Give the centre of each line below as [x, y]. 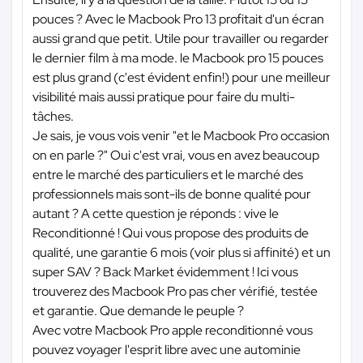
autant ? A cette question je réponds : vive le [156, 213]
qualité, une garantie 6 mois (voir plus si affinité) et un [181, 252]
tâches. [53, 116]
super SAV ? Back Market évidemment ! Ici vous [165, 271]
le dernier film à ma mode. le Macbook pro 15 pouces [178, 58]
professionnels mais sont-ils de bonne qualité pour [172, 194]
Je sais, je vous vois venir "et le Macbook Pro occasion [181, 135]
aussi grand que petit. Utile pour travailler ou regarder [181, 38]
